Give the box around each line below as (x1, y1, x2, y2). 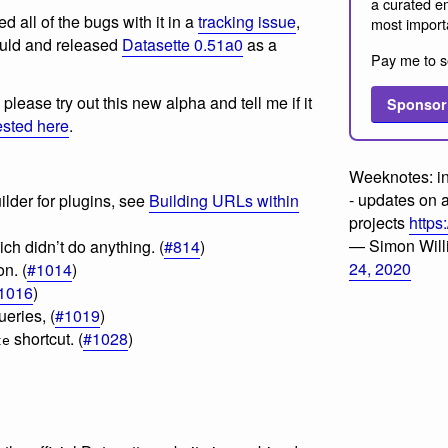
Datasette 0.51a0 (122, 32, 243, 56)
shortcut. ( (10, 327, 83, 351)
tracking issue (198, 9, 296, 33)
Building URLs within (149, 189, 299, 213)
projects (349, 211, 409, 235)
